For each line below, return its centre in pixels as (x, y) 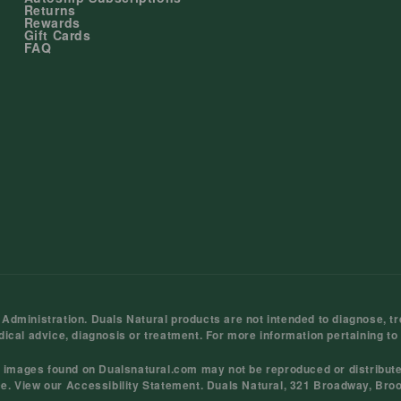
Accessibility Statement (133, 385)
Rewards (52, 22)
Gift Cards (57, 35)
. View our (37, 385)
